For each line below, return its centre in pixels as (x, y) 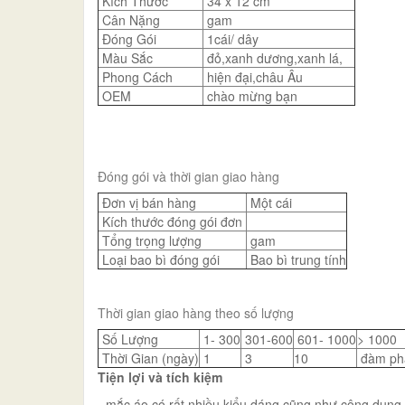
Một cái (269, 202)
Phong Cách (136, 76)
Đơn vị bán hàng (147, 202)
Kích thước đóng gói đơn (172, 221)
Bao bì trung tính (297, 259)
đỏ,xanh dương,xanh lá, (273, 57)
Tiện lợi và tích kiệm (160, 377)
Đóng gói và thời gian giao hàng (188, 176)
